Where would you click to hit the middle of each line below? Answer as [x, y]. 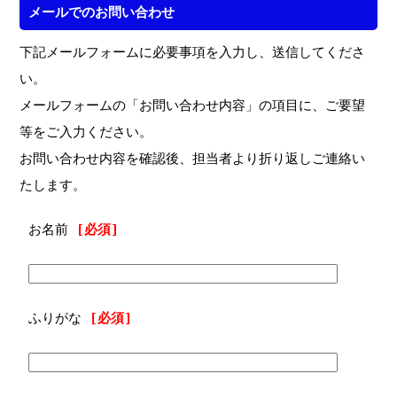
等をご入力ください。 [86, 132]
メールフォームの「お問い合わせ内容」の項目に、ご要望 [193, 105]
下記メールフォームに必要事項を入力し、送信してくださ [193, 52]
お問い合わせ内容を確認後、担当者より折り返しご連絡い [193, 159]
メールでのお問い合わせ [102, 12]
